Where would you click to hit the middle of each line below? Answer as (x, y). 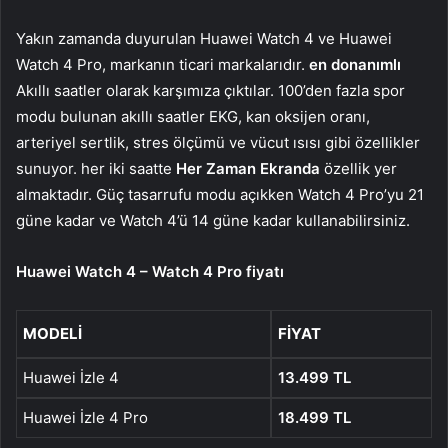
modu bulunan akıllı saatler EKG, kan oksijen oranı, (193, 117)
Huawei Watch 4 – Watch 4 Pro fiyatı (150, 272)
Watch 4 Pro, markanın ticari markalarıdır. (162, 65)
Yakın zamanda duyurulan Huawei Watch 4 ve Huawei (204, 39)
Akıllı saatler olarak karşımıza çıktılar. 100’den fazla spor (210, 91)
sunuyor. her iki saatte (96, 169)
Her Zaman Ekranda (248, 169)
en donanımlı (355, 65)
